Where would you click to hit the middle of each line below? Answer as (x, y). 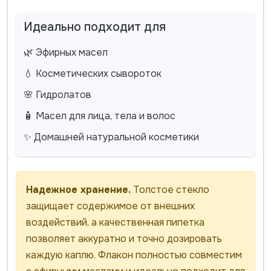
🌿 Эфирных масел (65, 52)
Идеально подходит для (94, 27)
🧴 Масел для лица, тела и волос (99, 116)
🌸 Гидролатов (57, 94)
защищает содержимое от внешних (110, 206)
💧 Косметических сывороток (92, 73)
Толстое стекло (170, 189)
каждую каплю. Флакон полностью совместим (134, 255)
